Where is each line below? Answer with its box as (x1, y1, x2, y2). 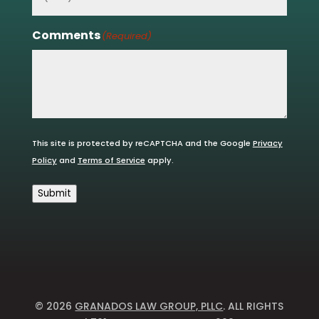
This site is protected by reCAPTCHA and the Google (31, 137, 253, 150)
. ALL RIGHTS (223, 299, 284, 314)
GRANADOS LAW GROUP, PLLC (75, 299, 224, 314)
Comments (31, 27, 100, 44)
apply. (145, 155, 174, 167)
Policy (31, 155, 57, 167)
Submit (37, 187, 71, 201)
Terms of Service (77, 155, 145, 167)
